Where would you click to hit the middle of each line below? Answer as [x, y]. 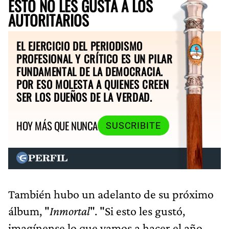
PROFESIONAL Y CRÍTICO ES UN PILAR [95, 58]
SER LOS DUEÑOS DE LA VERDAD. [84, 97]
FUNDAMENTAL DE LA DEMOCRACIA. [90, 71]
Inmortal [70, 211]
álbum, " [29, 211]
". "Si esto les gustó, [138, 211]
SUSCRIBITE [133, 125]
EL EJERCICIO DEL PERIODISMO [79, 45]
